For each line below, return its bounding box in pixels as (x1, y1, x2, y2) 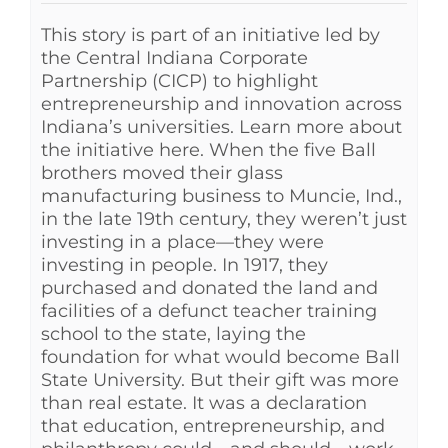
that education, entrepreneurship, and (41, 414, 385, 437)
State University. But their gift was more (41, 368, 399, 391)
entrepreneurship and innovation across (41, 92, 402, 115)
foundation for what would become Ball (41, 345, 400, 368)
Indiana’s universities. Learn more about (41, 115, 402, 138)
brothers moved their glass (41, 161, 283, 184)
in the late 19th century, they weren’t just (41, 207, 407, 230)
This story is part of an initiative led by (41, 23, 380, 46)
